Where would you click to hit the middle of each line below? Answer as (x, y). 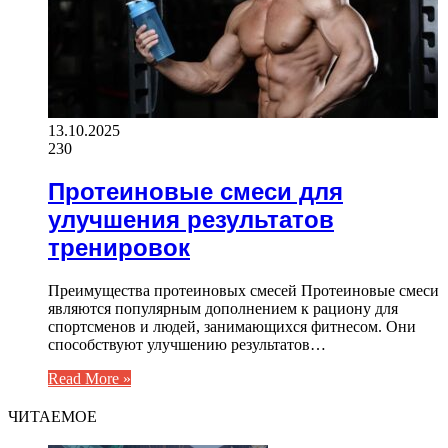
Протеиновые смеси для (195, 191)
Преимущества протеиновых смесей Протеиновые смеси (243, 290)
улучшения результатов (191, 219)
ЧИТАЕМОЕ (52, 416)
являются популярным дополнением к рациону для (223, 308)
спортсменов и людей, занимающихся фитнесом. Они (232, 326)
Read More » (89, 378)
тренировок (119, 247)
